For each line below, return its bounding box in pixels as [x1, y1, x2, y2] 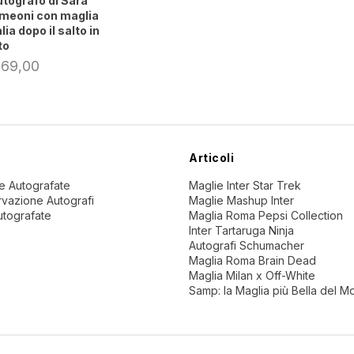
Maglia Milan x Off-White [189, 269, 315, 283]
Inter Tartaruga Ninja [189, 224, 294, 238]
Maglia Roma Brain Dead [189, 254, 316, 268]
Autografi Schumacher [189, 239, 304, 253]
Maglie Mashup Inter [189, 194, 294, 208]
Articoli [189, 151, 234, 165]
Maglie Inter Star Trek [189, 179, 301, 193]
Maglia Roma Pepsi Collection [189, 209, 343, 223]
